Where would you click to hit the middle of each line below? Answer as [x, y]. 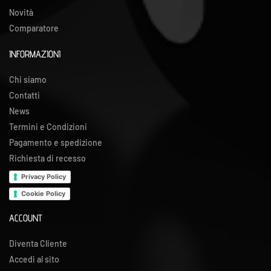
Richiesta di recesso [47, 158]
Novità [21, 13]
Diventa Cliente [38, 243]
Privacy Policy [44, 177]
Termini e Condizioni [48, 127]
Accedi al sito [34, 259]
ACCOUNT [26, 218]
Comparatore [34, 28]
